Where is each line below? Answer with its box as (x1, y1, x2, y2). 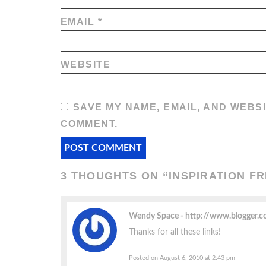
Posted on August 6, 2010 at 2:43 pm (129, 254, 235, 261)
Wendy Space (129, 211, 180, 221)
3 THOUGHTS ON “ (61, 169, 169, 182)
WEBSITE (61, 59, 111, 70)
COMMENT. (61, 119, 118, 129)
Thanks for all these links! (129, 227, 221, 237)
